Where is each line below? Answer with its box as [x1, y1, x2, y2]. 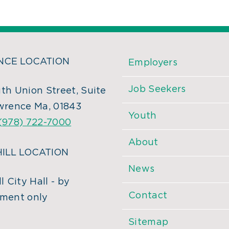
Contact [128, 191, 168, 201]
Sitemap [128, 218, 169, 227]
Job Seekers [128, 85, 186, 95]
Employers [128, 58, 177, 68]
